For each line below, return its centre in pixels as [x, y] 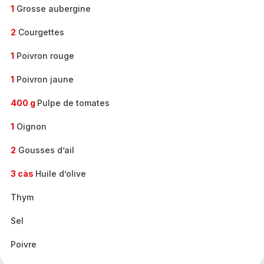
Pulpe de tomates [73, 103]
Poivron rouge [44, 56]
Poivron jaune [44, 79]
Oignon [30, 126]
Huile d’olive [61, 174]
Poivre [24, 244]
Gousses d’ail [45, 150]
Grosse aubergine [52, 9]
